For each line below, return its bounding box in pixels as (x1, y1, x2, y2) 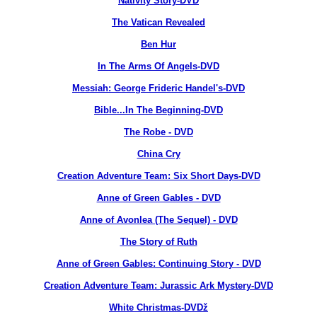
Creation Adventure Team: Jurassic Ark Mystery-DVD (44, 280, 273, 291)
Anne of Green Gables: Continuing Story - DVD (56, 258, 261, 269)
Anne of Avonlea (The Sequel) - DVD (79, 214, 238, 225)
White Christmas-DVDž (109, 302, 208, 313)
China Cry (137, 149, 180, 159)
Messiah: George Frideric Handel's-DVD (72, 83, 245, 93)
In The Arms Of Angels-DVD (98, 61, 219, 71)
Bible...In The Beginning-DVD (94, 105, 223, 115)
